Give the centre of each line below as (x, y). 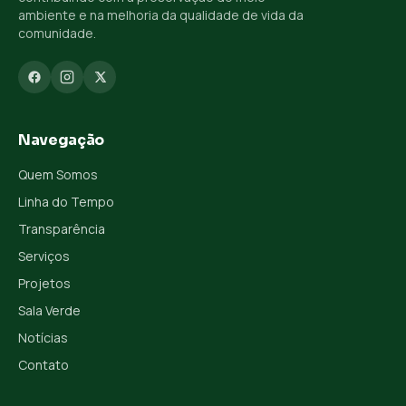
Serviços (44, 256)
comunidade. (57, 33)
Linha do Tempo (66, 201)
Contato (43, 364)
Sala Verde (49, 310)
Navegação (62, 140)
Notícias (43, 337)
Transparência (62, 228)
